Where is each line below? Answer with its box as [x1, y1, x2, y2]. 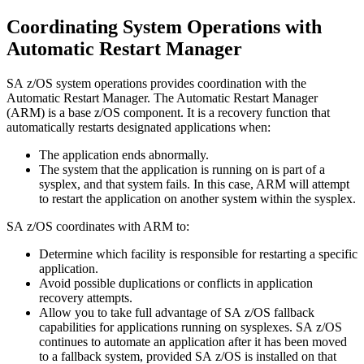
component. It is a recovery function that [120, 105, 330, 119]
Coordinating [6, 15, 123, 37]
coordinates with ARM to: [53, 219, 189, 233]
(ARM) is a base [6, 105, 94, 119]
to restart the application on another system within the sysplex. [39, 191, 356, 206]
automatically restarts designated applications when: [6, 119, 271, 134]
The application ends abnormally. [39, 147, 209, 162]
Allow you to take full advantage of [39, 305, 224, 319]
